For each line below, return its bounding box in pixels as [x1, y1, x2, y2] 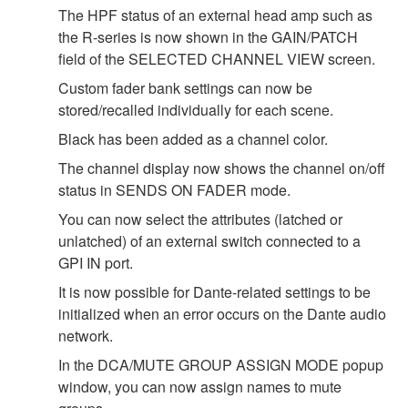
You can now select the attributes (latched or [58, 208, 342, 229]
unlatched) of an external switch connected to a [58, 229, 361, 251]
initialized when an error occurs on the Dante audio [58, 302, 386, 324]
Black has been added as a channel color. [58, 127, 328, 149]
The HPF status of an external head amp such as [58, 4, 372, 25]
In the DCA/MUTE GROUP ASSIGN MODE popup [58, 353, 383, 375]
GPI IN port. [58, 251, 133, 273]
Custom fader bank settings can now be [58, 76, 312, 98]
